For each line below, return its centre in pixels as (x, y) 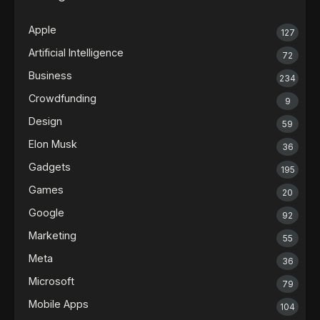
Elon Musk (53, 144)
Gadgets (50, 167)
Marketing (52, 235)
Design (45, 121)
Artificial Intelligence (76, 52)
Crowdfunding (62, 98)
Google (46, 212)
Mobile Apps (59, 304)
